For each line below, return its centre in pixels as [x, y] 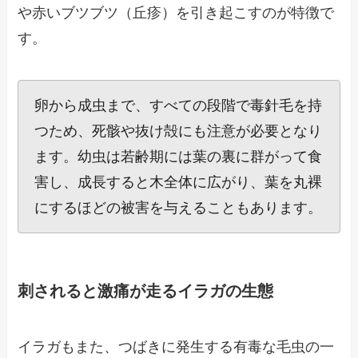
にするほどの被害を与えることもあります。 [179, 207]
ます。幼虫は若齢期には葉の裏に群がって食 [179, 156]
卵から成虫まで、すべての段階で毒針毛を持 [179, 105]
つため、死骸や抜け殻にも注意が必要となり [179, 131]
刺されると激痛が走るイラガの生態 [146, 291]
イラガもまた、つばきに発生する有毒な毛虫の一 [176, 346]
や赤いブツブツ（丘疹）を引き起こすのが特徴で [176, 13]
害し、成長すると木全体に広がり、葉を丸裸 [179, 182]
